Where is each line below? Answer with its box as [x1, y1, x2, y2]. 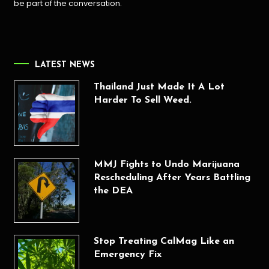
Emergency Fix [93, 250, 162, 260]
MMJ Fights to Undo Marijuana [93, 159, 240, 169]
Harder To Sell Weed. [93, 95, 192, 106]
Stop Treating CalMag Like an [93, 237, 234, 247]
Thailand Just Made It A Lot [93, 82, 225, 92]
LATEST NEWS [35, 61, 95, 70]
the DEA [93, 186, 133, 196]
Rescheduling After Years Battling [93, 172, 250, 183]
